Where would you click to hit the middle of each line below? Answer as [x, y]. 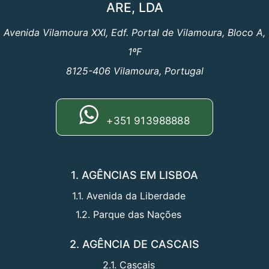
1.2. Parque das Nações [128, 215]
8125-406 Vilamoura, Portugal [134, 71]
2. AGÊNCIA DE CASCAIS [134, 244]
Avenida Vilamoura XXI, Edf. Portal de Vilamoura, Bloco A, [134, 33]
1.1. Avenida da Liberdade [128, 196]
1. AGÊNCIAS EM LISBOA [134, 175]
